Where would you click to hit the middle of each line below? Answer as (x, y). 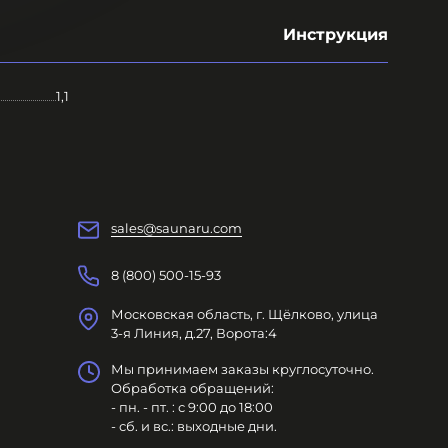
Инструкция (335, 34)
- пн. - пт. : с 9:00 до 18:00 (191, 407)
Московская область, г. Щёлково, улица (244, 314)
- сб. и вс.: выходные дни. (193, 426)
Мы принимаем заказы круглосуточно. (242, 369)
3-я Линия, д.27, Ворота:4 (193, 333)
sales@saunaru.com (176, 228)
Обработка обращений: (192, 388)
